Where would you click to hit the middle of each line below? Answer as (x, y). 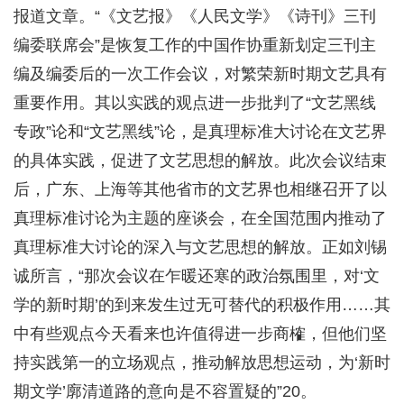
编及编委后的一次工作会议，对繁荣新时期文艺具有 (200, 74)
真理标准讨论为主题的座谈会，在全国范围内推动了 (200, 219)
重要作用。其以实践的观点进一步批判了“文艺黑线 (195, 103)
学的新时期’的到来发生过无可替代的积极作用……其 (202, 305)
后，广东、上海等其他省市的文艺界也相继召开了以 (200, 190)
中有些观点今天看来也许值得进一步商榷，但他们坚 (200, 334)
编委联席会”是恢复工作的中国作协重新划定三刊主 (195, 46)
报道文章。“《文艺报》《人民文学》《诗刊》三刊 (195, 17)
